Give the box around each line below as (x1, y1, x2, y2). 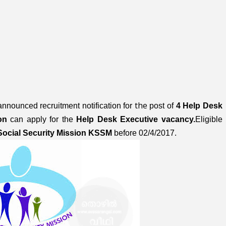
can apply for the (10, 115, 77, 124)
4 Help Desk (176, 101, 222, 110)
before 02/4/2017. (112, 129, 179, 137)
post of (147, 101, 176, 110)
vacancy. (161, 115, 195, 124)
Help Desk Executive (76, 115, 161, 124)
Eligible (195, 115, 222, 124)
